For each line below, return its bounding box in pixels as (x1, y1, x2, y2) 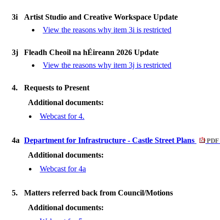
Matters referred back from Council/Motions (24, 189, 173, 197)
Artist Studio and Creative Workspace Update (24, 13, 178, 21)
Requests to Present (24, 83, 89, 92)
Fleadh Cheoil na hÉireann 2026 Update (24, 48, 159, 56)
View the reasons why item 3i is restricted (43, 26, 171, 34)
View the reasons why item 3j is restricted (43, 61, 171, 69)
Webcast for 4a (40, 165, 86, 173)
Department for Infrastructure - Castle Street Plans (24, 136, 196, 144)
